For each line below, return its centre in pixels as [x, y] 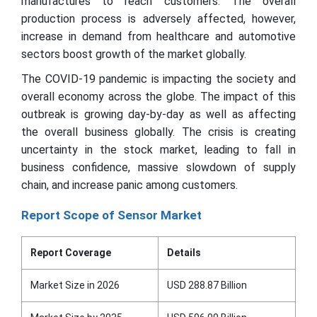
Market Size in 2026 [75, 285]
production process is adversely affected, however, [158, 19]
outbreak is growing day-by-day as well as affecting [158, 114]
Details [184, 253]
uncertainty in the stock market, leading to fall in [158, 150]
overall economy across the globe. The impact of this [158, 97]
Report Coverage [71, 253]
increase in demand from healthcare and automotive [158, 36]
